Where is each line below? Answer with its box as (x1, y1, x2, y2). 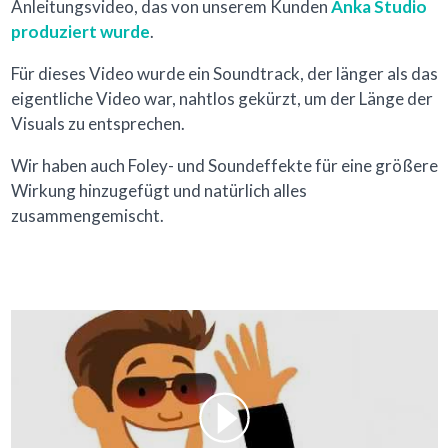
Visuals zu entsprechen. (10, 112, 185, 134)
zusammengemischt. (10, 204, 164, 226)
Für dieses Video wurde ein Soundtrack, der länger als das (10, 62, 438, 84)
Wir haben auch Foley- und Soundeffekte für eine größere (10, 154, 438, 176)
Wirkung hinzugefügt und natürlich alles (10, 179, 307, 201)
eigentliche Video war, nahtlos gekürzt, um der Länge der (10, 87, 433, 109)
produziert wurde (10, 20, 150, 42)
